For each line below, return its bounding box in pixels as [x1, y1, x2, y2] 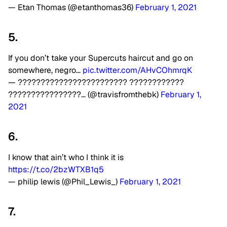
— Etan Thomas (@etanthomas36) [8, 2, 135, 13]
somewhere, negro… [8, 65, 83, 76]
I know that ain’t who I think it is [8, 152, 124, 163]
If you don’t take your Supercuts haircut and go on [8, 53, 193, 64]
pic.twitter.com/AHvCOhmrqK [83, 65, 192, 76]
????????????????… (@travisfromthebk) [8, 89, 161, 100]
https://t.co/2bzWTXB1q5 [8, 164, 104, 175]
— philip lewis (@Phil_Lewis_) [8, 176, 120, 187]
